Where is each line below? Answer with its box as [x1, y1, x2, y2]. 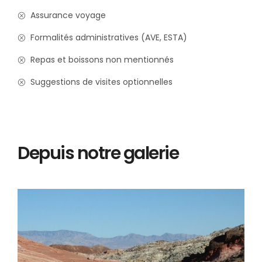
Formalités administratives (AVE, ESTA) [28, 32, 187, 43]
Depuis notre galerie [18, 141, 178, 166]
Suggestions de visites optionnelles [28, 76, 173, 88]
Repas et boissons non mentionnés [28, 54, 174, 65]
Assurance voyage [28, 9, 106, 21]
